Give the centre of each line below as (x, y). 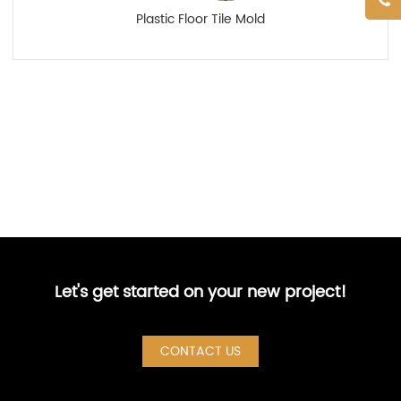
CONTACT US (200, 352)
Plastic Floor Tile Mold (200, 20)
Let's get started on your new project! (200, 293)
